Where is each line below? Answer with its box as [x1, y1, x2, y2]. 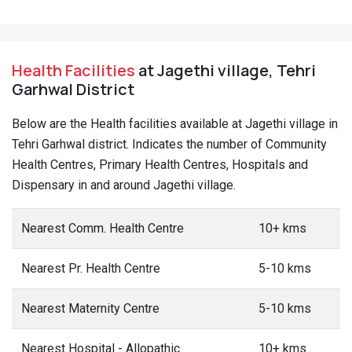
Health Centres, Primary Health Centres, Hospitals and [12, 157, 308, 172]
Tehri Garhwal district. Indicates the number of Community [12, 137, 327, 152]
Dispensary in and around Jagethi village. [12, 178, 236, 192]
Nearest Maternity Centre [21, 301, 159, 316]
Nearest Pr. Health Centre [21, 261, 160, 276]
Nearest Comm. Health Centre [21, 221, 184, 236]
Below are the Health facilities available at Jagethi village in [12, 116, 338, 131]
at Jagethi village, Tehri [135, 60, 316, 81]
